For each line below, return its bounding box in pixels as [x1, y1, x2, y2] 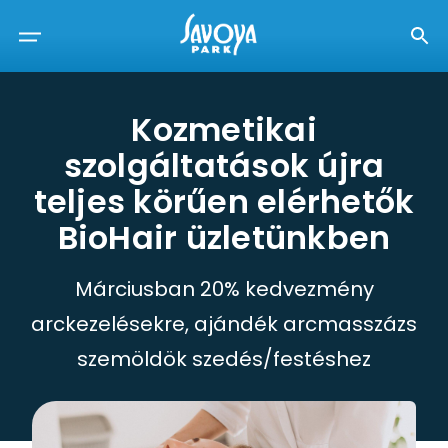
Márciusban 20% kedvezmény [74, 275, 374, 303]
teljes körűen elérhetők [33, 179, 415, 224]
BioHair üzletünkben [57, 215, 391, 260]
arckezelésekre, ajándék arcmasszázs [31, 310, 417, 338]
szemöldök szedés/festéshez [77, 345, 371, 373]
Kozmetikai [131, 107, 317, 152]
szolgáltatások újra [63, 143, 385, 188]
